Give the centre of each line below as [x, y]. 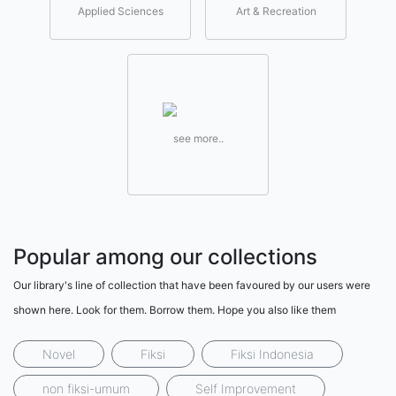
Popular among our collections [165, 257]
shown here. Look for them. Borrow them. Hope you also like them [175, 310]
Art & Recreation [276, 11]
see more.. [198, 138]
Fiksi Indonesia [272, 354]
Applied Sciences [120, 11]
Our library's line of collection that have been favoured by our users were [192, 285]
